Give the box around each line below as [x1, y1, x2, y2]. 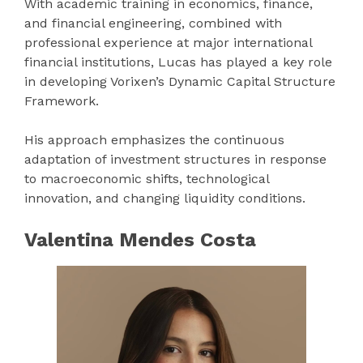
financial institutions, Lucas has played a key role [24, 54, 332, 70]
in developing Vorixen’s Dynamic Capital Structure [24, 74, 335, 90]
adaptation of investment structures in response [24, 152, 327, 168]
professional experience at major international [24, 35, 312, 51]
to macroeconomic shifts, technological [24, 171, 269, 187]
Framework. [24, 93, 99, 109]
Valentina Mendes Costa [24, 228, 256, 252]
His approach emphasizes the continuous [24, 132, 284, 148]
